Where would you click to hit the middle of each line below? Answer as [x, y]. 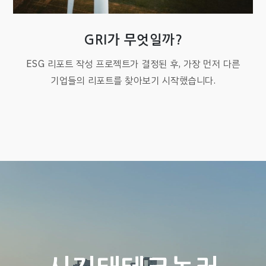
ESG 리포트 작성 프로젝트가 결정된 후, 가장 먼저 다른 [133, 64]
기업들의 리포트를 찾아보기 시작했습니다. [133, 81]
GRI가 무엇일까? [133, 40]
